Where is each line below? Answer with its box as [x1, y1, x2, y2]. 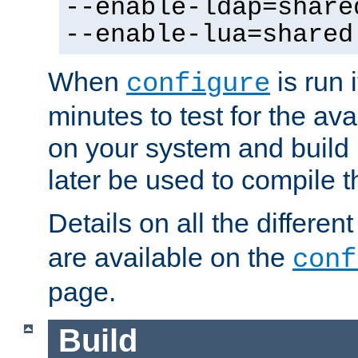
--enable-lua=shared [65, 21, 353, 50]
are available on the [48, 242, 292, 273]
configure [126, 69, 270, 100]
